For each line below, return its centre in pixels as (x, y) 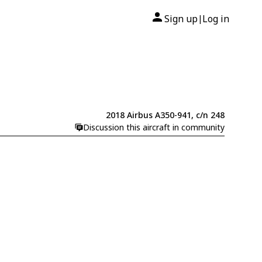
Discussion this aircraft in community (154, 127)
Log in (216, 19)
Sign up (181, 19)
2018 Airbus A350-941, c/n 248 (165, 115)
